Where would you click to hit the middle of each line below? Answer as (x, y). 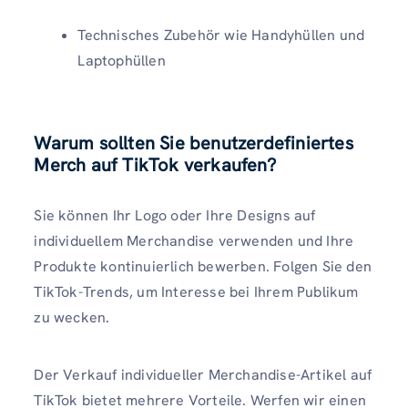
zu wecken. (72, 317)
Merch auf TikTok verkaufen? (155, 164)
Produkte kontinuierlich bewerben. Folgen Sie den (203, 266)
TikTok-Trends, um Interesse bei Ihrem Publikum (196, 291)
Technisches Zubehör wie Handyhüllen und (221, 35)
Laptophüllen (122, 60)
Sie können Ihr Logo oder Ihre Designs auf (175, 215)
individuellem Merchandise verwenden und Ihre (194, 240)
